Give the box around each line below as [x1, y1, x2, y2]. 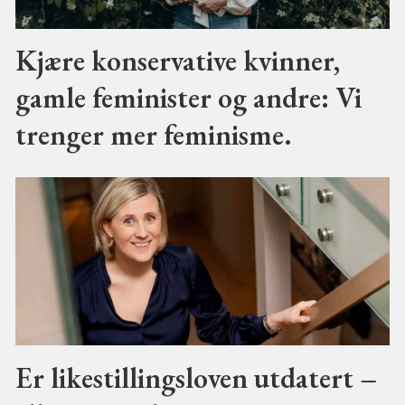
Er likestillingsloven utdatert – [14, 358, 377, 396]
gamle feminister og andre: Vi [14, 79, 362, 117]
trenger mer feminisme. [14, 116, 292, 154]
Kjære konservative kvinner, [14, 42, 340, 80]
